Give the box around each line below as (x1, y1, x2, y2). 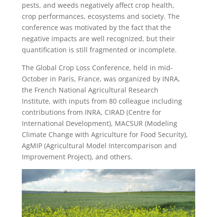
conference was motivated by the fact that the (21, 23, 171, 32)
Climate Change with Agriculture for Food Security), (21, 130, 188, 139)
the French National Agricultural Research (21, 85, 158, 94)
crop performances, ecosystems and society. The (21, 12, 180, 21)
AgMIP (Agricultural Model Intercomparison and (21, 141, 177, 150)
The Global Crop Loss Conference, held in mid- (21, 63, 173, 72)
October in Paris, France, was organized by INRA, (21, 74, 180, 83)
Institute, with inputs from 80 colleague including (21, 96, 182, 106)
